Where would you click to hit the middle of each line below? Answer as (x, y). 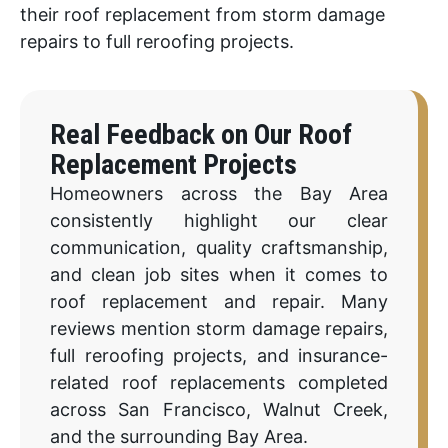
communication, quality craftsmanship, (219, 247)
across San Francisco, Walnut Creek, (219, 409)
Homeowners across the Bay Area (219, 193)
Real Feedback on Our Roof (201, 134)
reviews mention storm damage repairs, (219, 328)
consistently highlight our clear (219, 220)
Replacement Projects (173, 164)
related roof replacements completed (219, 382)
